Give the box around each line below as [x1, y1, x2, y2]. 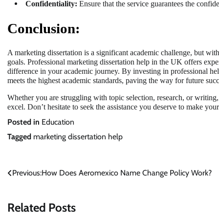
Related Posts [7, 200, 76, 215]
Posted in [7, 117, 42, 127]
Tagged [7, 132, 33, 142]
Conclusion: [7, 21, 80, 37]
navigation [7, 186, 60, 200]
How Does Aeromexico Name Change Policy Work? [42, 168, 212, 178]
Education [42, 117, 74, 127]
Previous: [12, 168, 42, 178]
